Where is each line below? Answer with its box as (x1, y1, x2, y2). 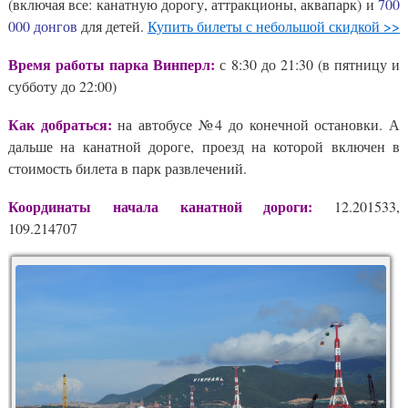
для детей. (77, 15, 148, 36)
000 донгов (8, 15, 77, 36)
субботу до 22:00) (8, 76, 117, 96)
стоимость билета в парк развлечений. (8, 158, 247, 178)
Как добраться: (8, 113, 112, 135)
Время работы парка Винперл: (8, 53, 216, 75)
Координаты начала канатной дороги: (8, 195, 313, 217)
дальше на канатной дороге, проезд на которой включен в (8, 136, 400, 156)
